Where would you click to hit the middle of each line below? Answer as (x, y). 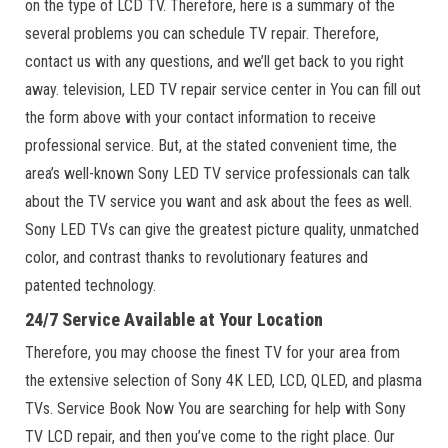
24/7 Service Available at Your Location (176, 319)
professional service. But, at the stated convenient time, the (211, 145)
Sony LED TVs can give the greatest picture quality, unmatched (222, 229)
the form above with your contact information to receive (200, 117)
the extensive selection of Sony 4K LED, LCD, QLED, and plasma (223, 380)
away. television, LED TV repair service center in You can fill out (223, 89)
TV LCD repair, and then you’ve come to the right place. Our (210, 436)
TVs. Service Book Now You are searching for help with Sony (215, 408)
